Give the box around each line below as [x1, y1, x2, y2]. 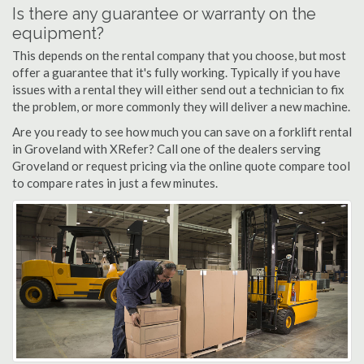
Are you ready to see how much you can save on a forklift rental [12, 124, 352, 139]
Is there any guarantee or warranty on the [12, 4, 316, 24]
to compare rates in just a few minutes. [12, 175, 218, 190]
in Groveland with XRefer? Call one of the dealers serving [12, 141, 321, 156]
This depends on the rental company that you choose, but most [12, 48, 346, 63]
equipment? [12, 24, 104, 43]
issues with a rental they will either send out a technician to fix [12, 82, 344, 97]
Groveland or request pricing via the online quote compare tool [12, 158, 350, 173]
